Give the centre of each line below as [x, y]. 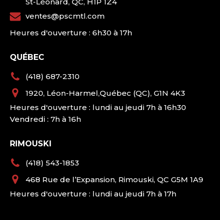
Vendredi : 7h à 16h [45, 119]
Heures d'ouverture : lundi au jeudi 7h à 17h [93, 194]
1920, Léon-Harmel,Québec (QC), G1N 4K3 [105, 93]
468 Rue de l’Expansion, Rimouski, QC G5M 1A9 [114, 180]
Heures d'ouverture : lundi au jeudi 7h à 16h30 [98, 108]
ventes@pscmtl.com [65, 16]
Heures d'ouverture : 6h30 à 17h [71, 33]
